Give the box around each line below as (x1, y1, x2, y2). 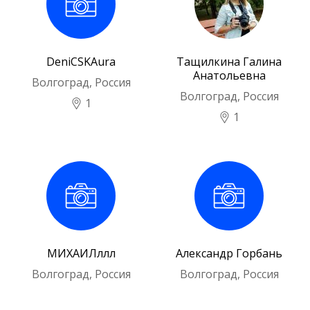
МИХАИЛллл (46, 246, 116, 262)
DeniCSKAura (46, 53, 116, 69)
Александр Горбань (176, 246, 282, 262)
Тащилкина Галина (176, 53, 282, 69)
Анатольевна (192, 67, 266, 83)
